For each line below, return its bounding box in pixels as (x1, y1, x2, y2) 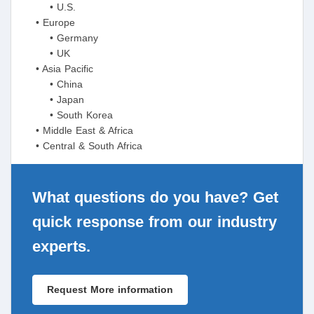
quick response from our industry (32, 213, 277, 231)
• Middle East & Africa (22, 125, 133, 137)
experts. (32, 238, 90, 256)
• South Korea (22, 109, 113, 121)
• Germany (22, 32, 98, 44)
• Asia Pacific (22, 63, 93, 75)
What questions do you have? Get (32, 189, 278, 207)
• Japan (22, 94, 84, 106)
